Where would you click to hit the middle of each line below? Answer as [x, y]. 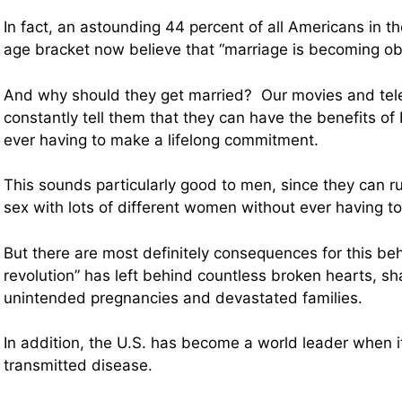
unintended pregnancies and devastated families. [183, 297]
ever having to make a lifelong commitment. [161, 140]
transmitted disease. [78, 366]
